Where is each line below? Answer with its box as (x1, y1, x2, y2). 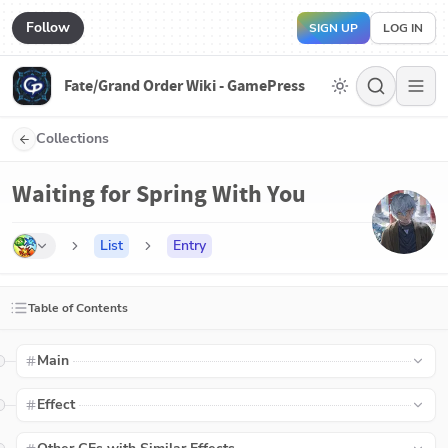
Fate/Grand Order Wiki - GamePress (64, 75, 305, 96)
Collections (36, 129, 109, 148)
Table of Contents (28, 300, 128, 316)
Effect (37, 395, 76, 414)
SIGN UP (309, 19, 358, 36)
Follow (26, 17, 70, 37)
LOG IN (383, 19, 423, 36)
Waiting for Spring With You (12, 178, 306, 210)
